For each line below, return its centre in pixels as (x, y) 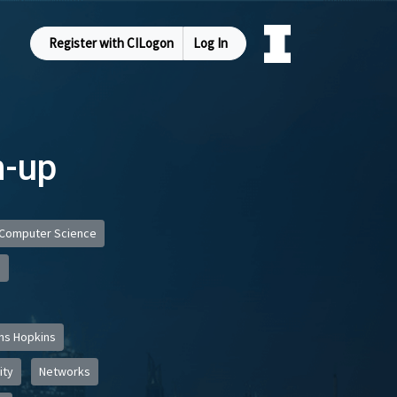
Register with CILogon (112, 43)
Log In (211, 43)
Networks (64, 371)
